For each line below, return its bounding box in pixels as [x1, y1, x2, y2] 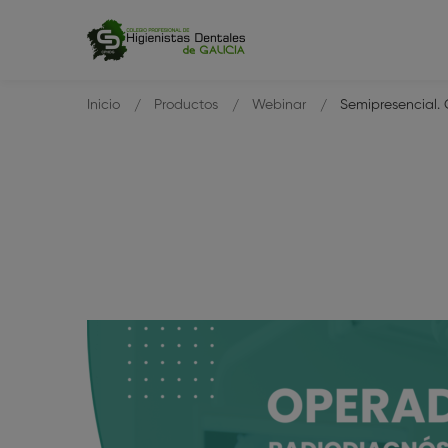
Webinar [252, 98, 306, 112]
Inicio [87, 98, 120, 112]
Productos [154, 98, 218, 112]
